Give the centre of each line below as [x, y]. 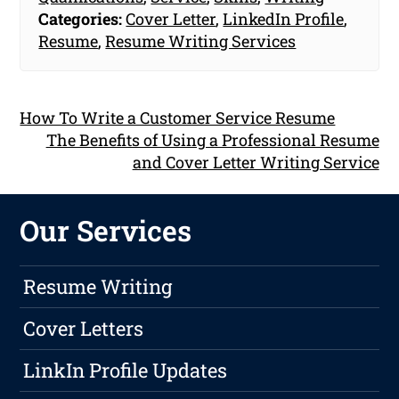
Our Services [106, 231]
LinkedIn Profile [284, 19]
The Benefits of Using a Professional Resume [212, 140]
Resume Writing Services [201, 41]
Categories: [81, 19]
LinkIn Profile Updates [126, 370]
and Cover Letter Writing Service [256, 163]
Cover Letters [84, 329]
